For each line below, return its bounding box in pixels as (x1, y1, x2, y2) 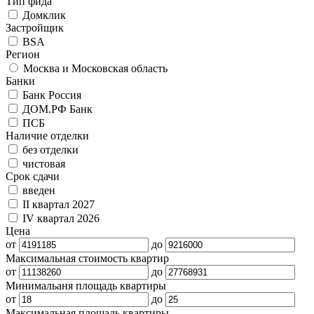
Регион (6, 48, 40, 60)
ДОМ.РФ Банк (22, 102, 93, 115)
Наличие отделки (6, 129, 89, 142)
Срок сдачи (6, 170, 60, 182)
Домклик (22, 8, 66, 21)
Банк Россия (22, 88, 81, 101)
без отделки (22, 143, 78, 156)
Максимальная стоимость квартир (6, 252, 169, 264)
